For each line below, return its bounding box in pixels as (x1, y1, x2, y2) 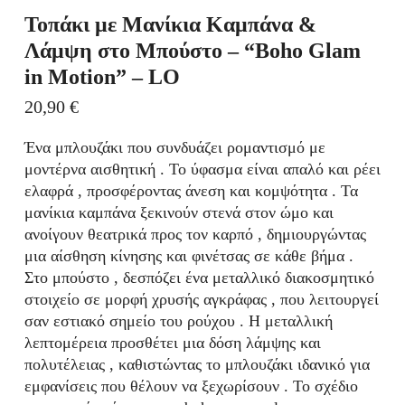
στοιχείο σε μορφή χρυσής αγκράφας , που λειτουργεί (24, 290, 379, 309)
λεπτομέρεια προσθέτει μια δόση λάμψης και (24, 334, 321, 353)
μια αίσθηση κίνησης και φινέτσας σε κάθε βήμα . (24, 247, 353, 266)
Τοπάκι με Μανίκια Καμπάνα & (24, 12, 316, 36)
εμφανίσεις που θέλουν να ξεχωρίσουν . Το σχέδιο (24, 377, 358, 396)
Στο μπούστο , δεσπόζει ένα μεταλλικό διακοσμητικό (24, 268, 374, 287)
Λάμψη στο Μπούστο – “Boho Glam (24, 38, 361, 62)
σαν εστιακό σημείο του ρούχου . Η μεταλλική (24, 312, 333, 331)
